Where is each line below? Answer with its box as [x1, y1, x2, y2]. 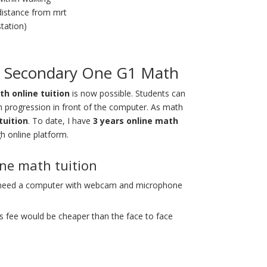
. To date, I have [27, 114, 93, 126]
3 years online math [92, 114, 178, 126]
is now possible [69, 87, 131, 99]
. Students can [131, 87, 185, 99]
